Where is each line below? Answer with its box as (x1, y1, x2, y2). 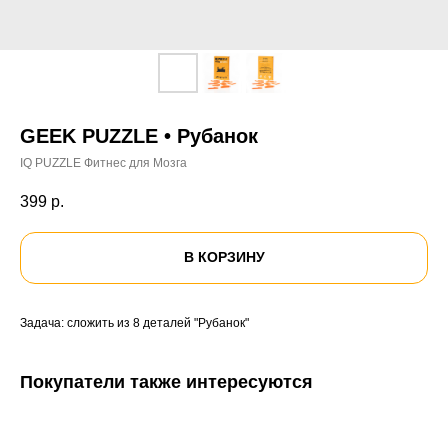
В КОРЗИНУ (183, 249, 265, 266)
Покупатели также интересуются (20, 371, 313, 392)
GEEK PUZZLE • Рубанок (20, 125, 258, 147)
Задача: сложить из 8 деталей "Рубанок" (20, 315, 249, 330)
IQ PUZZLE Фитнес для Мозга (20, 156, 187, 170)
